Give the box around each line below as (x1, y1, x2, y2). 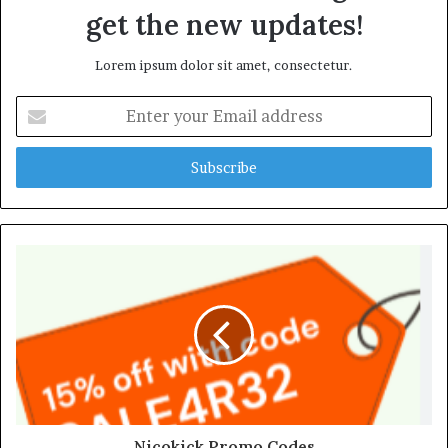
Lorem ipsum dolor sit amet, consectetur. (95, 56, 353, 73)
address (15, 159, 63, 176)
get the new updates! (85, 6, 363, 43)
